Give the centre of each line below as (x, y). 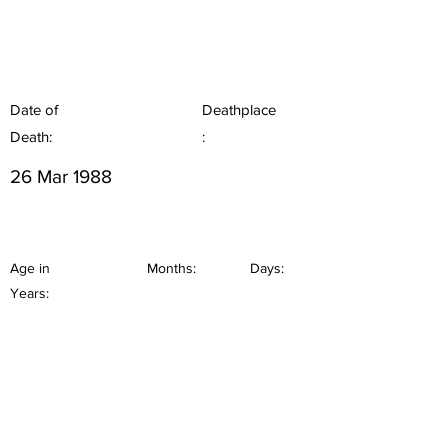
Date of (34, 109)
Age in (30, 268)
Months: (171, 268)
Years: (29, 293)
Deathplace (239, 109)
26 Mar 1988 (61, 176)
